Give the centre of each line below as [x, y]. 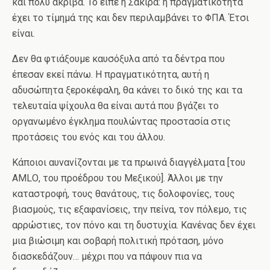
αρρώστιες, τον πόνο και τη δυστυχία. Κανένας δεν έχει [134, 225]
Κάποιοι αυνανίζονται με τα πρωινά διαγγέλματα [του [129, 162]
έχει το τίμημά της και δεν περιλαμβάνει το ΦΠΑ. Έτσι [130, 18]
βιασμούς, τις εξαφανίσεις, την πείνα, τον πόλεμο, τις [130, 209]
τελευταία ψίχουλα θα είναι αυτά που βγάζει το [115, 106]
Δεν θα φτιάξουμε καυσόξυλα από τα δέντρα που [118, 59]
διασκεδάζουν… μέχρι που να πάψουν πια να [107, 256]
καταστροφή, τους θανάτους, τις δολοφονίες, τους [124, 194]
